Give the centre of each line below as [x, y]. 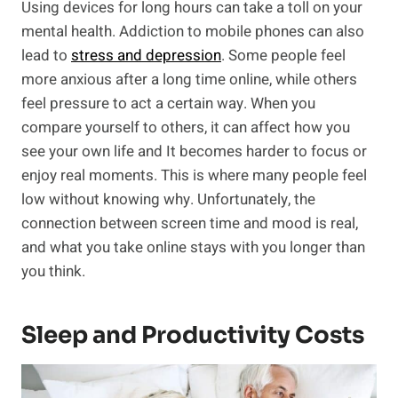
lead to [46, 56]
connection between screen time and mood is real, [190, 224]
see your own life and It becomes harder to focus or [194, 152]
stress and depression [146, 56]
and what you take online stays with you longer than [193, 248]
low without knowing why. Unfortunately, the [168, 200]
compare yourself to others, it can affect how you [186, 128]
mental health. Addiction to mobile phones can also [193, 32]
